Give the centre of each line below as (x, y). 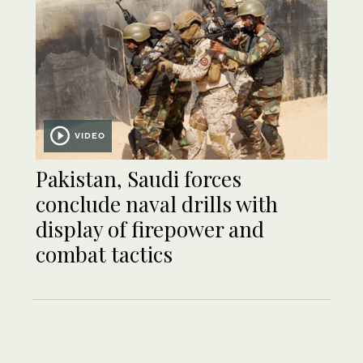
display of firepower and (150, 229)
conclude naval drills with (157, 204)
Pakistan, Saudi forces (139, 179)
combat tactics (104, 254)
